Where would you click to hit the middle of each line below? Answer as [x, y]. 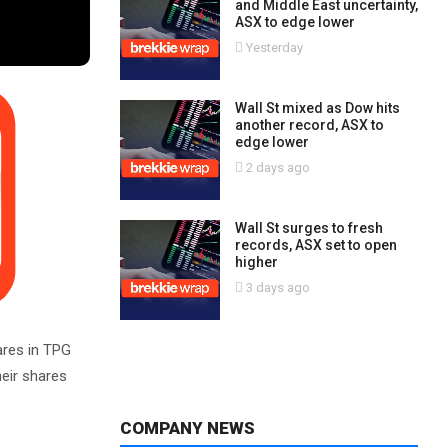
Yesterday [272, 47]
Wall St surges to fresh [308, 228]
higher [256, 262]
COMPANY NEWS [187, 428]
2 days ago [276, 167]
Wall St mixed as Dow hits [317, 108]
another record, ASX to [309, 125]
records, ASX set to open [315, 245]
